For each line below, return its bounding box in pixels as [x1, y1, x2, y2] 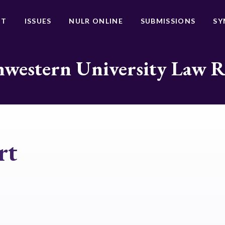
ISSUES [24, 17, 52, 25]
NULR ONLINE [69, 17, 123, 25]
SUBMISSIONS [140, 17, 196, 25]
